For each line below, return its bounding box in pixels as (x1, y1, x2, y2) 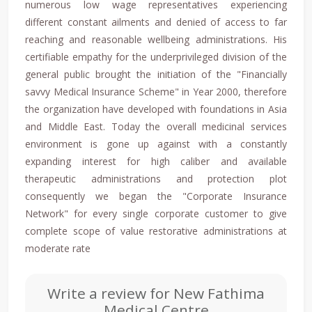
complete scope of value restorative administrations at (25, 224, 287, 238)
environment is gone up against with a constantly (25, 137, 287, 151)
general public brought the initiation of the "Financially (25, 68, 287, 81)
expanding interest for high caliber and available (25, 155, 287, 169)
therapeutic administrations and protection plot (25, 172, 287, 186)
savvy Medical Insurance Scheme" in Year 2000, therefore (25, 85, 287, 99)
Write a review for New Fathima (47, 283, 265, 304)
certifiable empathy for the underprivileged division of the (25, 50, 287, 64)
